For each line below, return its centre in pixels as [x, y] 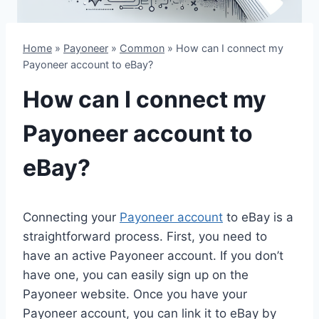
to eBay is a [258, 218]
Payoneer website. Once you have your [135, 294]
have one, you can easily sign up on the [136, 275]
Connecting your [71, 218]
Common [142, 48]
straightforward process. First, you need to [145, 237]
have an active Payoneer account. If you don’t [153, 256]
